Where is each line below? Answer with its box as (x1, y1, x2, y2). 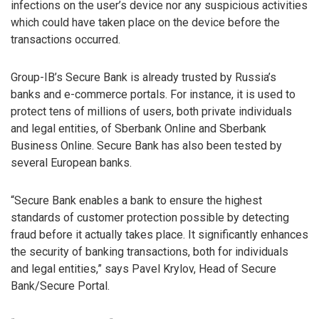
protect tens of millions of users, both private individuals (11, 105, 292, 119)
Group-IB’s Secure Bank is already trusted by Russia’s (11, 70, 276, 85)
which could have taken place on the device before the (11, 16, 280, 30)
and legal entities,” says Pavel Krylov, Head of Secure (11, 262, 276, 276)
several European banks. (11, 156, 132, 170)
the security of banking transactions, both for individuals (11, 245, 288, 259)
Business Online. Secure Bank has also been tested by (11, 139, 282, 153)
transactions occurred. (11, 33, 120, 47)
